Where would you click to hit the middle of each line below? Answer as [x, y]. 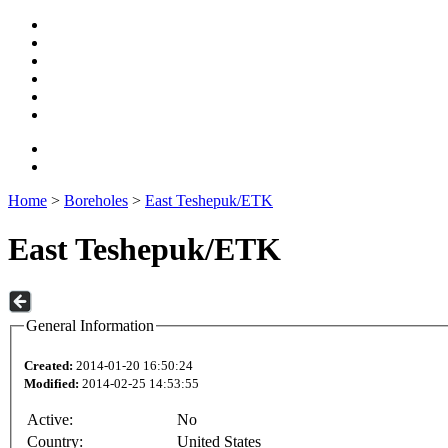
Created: [48, 366]
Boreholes [96, 200]
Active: [50, 420]
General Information [90, 325]
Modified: [51, 384]
